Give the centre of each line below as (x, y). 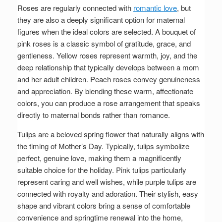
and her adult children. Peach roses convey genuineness (109, 79)
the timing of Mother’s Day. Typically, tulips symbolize (103, 146)
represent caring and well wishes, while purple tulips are (107, 182)
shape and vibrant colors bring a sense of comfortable (104, 206)
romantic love (155, 8)
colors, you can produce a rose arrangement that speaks (109, 103)
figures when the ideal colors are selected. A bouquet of (107, 32)
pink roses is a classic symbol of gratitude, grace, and (104, 44)
